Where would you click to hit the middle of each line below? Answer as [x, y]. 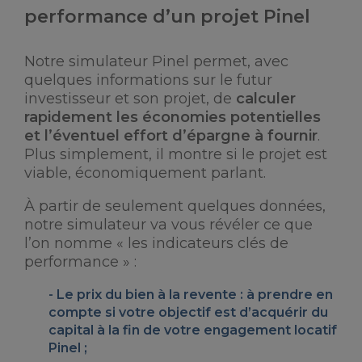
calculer [266, 99]
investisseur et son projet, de [130, 99]
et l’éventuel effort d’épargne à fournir [171, 136]
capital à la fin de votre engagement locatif [193, 330]
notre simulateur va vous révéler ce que [168, 225]
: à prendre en [285, 295]
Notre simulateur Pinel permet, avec [156, 61]
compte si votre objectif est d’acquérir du [188, 312]
